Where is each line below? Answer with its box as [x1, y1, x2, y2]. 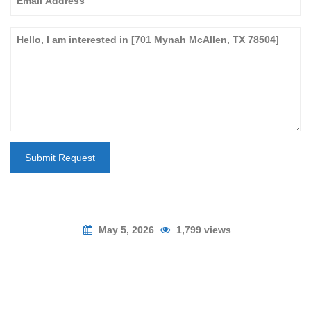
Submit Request [25, 152, 95, 164]
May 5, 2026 [96, 224, 157, 236]
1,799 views [174, 224, 231, 236]
